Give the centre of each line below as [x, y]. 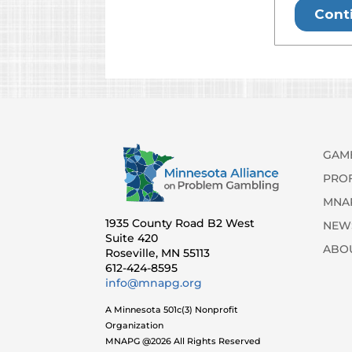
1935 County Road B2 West [180, 224]
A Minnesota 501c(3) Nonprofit [172, 310]
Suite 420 [132, 238]
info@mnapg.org [154, 283]
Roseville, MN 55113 [158, 253]
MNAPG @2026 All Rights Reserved [183, 341]
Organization [135, 326]
